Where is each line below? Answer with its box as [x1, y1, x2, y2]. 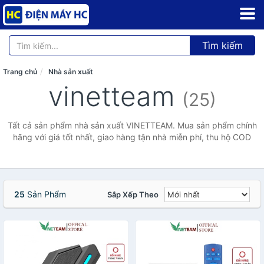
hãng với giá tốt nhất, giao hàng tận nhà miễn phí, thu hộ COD [13, 132, 251, 142]
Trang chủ [3, 67, 37, 76]
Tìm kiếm [202, 39, 243, 51]
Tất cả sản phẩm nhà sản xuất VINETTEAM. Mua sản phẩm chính [7, 120, 257, 130]
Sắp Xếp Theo [107, 190, 159, 199]
